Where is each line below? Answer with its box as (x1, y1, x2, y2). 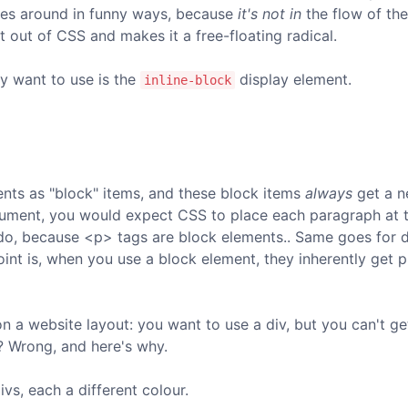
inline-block (144, 73, 231, 87)
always (305, 184, 352, 202)
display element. (235, 70, 352, 88)
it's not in (238, 5, 301, 23)
